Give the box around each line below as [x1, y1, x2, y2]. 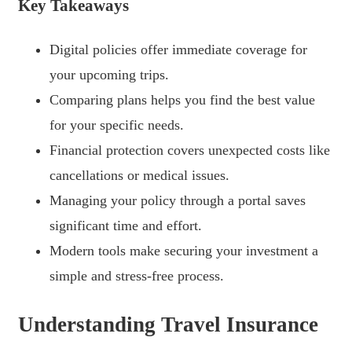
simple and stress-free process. [49, 267, 224, 284]
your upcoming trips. [49, 66, 169, 82]
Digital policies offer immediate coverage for [49, 41, 307, 57]
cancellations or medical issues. [49, 167, 229, 183]
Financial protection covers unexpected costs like [49, 141, 330, 158]
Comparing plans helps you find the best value [49, 91, 315, 108]
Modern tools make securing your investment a [49, 242, 318, 258]
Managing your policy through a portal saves [49, 192, 306, 208]
